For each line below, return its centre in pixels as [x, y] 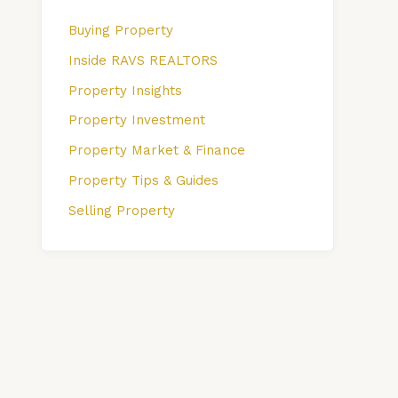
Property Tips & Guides [143, 180]
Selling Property [122, 210]
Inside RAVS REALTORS [143, 60]
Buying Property [121, 30]
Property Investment [137, 120]
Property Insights [125, 90]
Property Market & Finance [157, 150]
